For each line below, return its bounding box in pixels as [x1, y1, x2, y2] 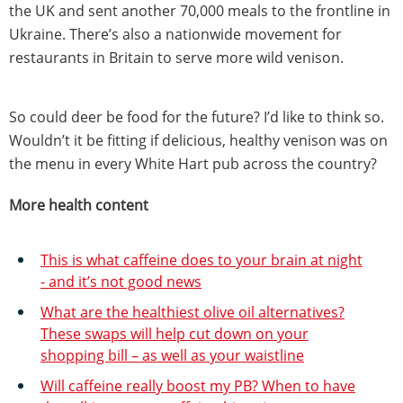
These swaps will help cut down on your [40, 323, 309, 344]
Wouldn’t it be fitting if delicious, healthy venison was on [9, 130, 388, 150]
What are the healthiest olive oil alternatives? [40, 301, 345, 322]
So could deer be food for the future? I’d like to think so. [9, 106, 384, 127]
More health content [9, 194, 148, 215]
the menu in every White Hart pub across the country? [9, 153, 377, 174]
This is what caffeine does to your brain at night [40, 249, 363, 270]
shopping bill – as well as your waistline [40, 345, 304, 365]
